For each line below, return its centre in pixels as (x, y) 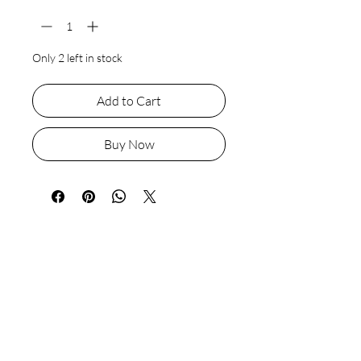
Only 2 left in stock (77, 58)
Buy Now (129, 145)
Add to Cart (129, 101)
